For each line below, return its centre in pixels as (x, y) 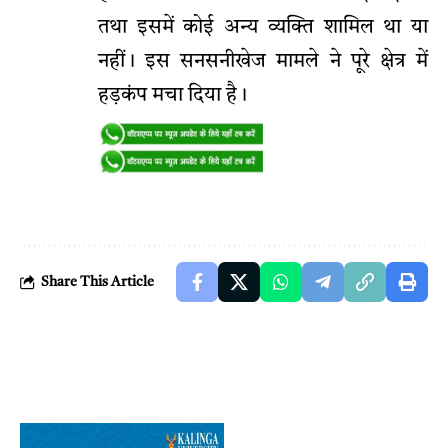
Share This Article (97, 281)
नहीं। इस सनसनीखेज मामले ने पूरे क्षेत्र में (263, 62)
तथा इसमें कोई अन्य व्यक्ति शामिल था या (263, 28)
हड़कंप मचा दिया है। (172, 96)
